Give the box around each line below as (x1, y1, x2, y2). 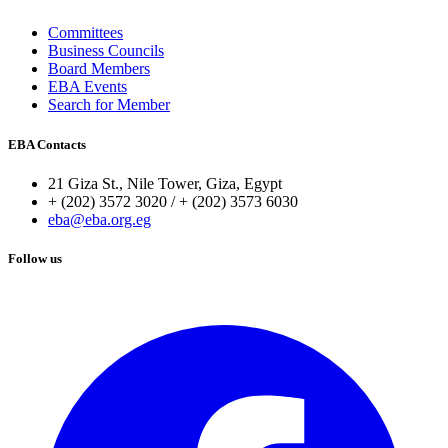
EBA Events (48, 78, 127, 96)
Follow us (8, 250, 62, 266)
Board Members (48, 60, 150, 78)
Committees (48, 24, 123, 42)
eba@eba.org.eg (48, 210, 151, 228)
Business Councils (48, 42, 164, 60)
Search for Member (48, 96, 170, 114)
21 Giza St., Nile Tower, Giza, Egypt (48, 174, 282, 192)
